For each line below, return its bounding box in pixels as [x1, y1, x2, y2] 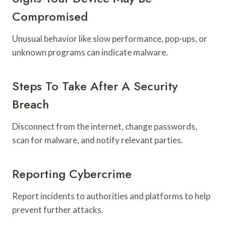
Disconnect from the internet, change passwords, [12, 121, 197, 132]
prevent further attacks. [12, 204, 103, 215]
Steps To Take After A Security [12, 77, 178, 95]
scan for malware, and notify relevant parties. [12, 134, 183, 145]
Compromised [12, 7, 88, 25]
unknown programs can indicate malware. [12, 46, 168, 58]
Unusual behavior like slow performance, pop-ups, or [12, 33, 207, 44]
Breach [12, 95, 49, 113]
